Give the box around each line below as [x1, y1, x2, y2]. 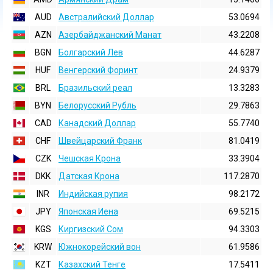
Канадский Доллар [58, 118, 136, 128]
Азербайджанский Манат [58, 30, 161, 40]
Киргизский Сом [58, 224, 123, 234]
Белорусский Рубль [58, 101, 136, 110]
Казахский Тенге [58, 260, 126, 269]
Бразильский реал [58, 83, 132, 93]
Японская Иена [58, 207, 118, 216]
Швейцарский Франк [58, 136, 142, 146]
